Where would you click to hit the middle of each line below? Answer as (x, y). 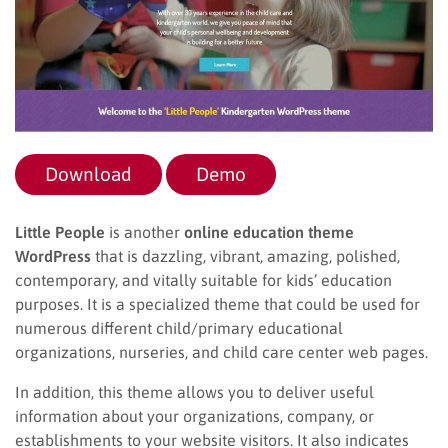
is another (144, 231)
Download (88, 173)
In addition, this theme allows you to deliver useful (194, 391)
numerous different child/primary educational (179, 327)
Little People (60, 231)
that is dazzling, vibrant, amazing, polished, (245, 255)
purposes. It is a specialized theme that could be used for (217, 303)
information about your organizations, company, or (194, 415)
